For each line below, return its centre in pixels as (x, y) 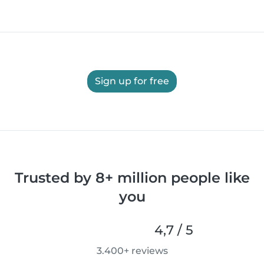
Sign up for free (132, 81)
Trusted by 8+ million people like (132, 178)
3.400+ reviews (132, 251)
